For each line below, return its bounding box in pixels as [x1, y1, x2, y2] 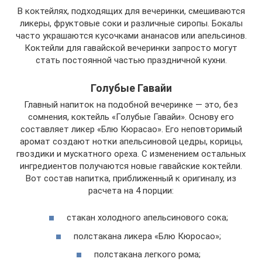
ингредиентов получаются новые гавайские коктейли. [20, 160, 242, 171]
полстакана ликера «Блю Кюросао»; [73, 230, 221, 242]
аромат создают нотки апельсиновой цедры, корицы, [19, 136, 243, 147]
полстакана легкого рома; [94, 249, 201, 260]
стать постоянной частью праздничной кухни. [35, 54, 227, 65]
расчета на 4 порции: [88, 185, 174, 196]
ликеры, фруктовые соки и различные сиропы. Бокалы [19, 18, 243, 29]
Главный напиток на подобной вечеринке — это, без [24, 99, 238, 110]
